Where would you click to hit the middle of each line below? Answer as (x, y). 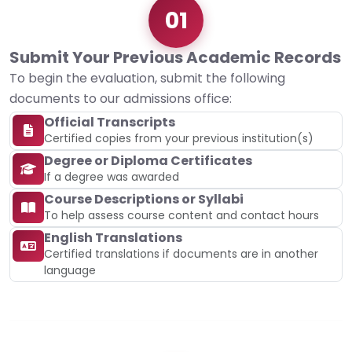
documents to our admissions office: (121, 99)
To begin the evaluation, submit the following (147, 79)
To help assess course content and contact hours (181, 216)
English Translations (113, 238)
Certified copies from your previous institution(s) (179, 139)
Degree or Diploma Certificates (148, 161)
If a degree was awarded (112, 177)
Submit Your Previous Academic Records (175, 58)
